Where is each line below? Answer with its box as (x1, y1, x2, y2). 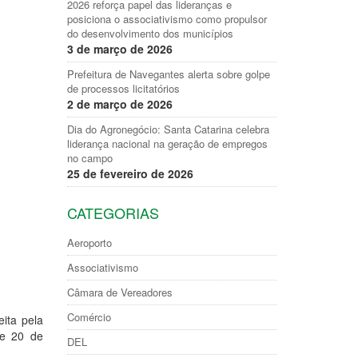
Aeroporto (66, 235, 112, 250)
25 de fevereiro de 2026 (66, 165, 193, 181)
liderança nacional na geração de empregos (66, 136, 268, 151)
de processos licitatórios (66, 81, 180, 96)
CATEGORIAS (66, 202, 159, 223)
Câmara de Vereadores (66, 284, 173, 300)
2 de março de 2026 (66, 96, 173, 112)
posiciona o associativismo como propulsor (66, 11, 267, 26)
